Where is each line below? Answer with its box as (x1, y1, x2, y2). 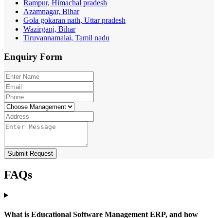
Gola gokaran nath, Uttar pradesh (23, 16, 126, 25)
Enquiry (4, 52, 40, 62)
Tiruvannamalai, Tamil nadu (23, 34, 109, 42)
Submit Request (8, 149, 53, 157)
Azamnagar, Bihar (23, 7, 79, 16)
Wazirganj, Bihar (23, 25, 75, 34)
